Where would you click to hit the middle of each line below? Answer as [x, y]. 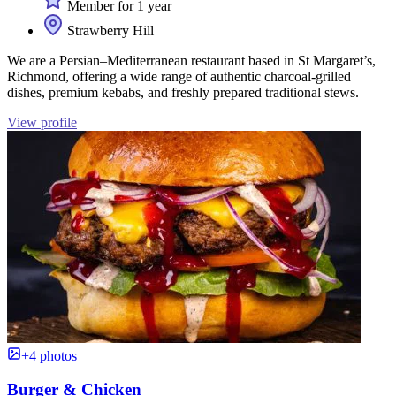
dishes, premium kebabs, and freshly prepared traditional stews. [183, 92]
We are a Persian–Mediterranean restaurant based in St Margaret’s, [191, 60]
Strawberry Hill [109, 30]
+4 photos [49, 355]
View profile [42, 122]
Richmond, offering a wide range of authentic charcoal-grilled [179, 76]
